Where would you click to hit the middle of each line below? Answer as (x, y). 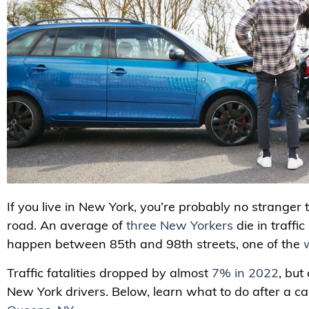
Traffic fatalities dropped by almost (109, 272)
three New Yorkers (180, 226)
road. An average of (67, 226)
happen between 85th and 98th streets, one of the (155, 244)
